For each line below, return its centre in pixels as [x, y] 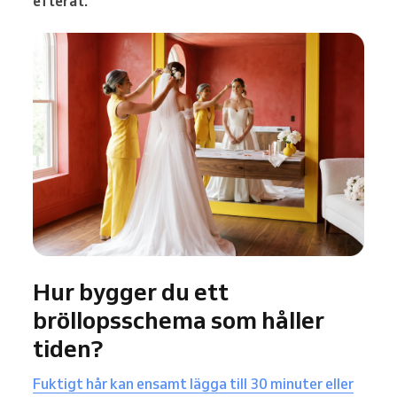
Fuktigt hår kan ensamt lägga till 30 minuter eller [193, 383]
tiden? [68, 348]
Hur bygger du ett [131, 291]
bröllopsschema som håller [179, 319]
